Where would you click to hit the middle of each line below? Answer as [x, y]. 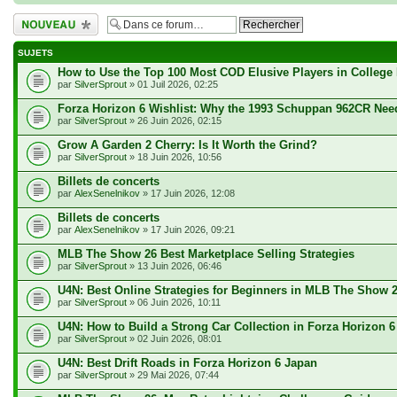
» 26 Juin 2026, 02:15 [174, 121]
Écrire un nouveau [53, 19]
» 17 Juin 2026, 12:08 [187, 193]
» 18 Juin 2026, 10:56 [174, 157]
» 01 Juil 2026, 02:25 [172, 84]
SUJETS [35, 53]
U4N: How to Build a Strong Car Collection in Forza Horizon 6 [226, 327]
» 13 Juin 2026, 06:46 [174, 266]
